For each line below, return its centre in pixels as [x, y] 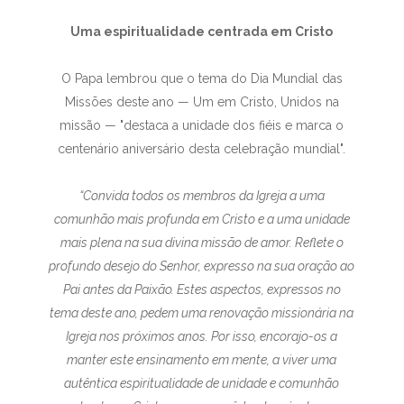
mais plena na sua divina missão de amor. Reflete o [202, 243]
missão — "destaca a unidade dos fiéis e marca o [202, 125]
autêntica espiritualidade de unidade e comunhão [202, 383]
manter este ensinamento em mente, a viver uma [202, 360]
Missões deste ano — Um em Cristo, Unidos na [202, 102]
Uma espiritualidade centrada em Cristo [202, 32]
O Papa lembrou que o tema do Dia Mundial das [202, 78]
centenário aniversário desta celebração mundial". [202, 149]
